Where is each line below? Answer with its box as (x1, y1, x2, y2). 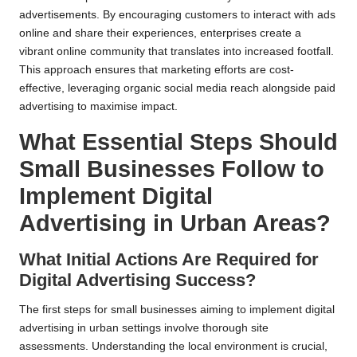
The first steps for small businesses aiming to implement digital (19, 303, 335, 316)
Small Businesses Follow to (19, 155, 324, 182)
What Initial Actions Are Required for (19, 249, 319, 269)
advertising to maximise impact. (19, 100, 178, 112)
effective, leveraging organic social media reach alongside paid (19, 81, 335, 94)
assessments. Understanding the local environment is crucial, (19, 339, 328, 352)
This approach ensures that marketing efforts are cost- (19, 63, 294, 76)
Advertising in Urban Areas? (19, 210, 331, 236)
